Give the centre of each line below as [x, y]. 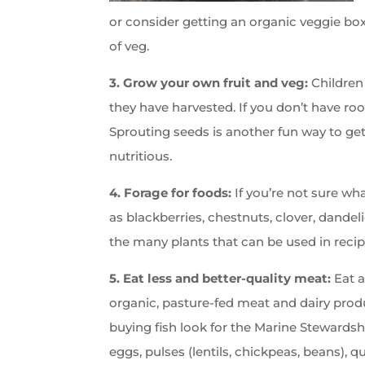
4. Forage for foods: [171, 192]
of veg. [130, 46]
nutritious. [141, 156]
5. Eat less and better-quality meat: [220, 278]
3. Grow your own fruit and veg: [211, 82]
